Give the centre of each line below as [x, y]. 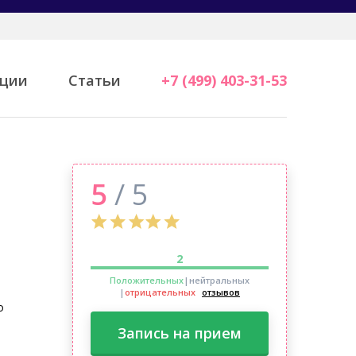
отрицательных [160, 292]
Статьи [94, 80]
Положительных [147, 280]
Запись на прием [180, 333]
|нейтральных [217, 280]
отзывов [221, 292]
